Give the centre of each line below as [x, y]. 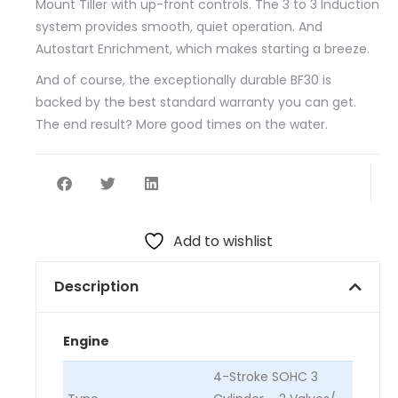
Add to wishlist [223, 241]
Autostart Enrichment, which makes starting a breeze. [203, 48]
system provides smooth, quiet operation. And [179, 26]
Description [96, 286]
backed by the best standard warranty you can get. [196, 102]
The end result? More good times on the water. [182, 124]
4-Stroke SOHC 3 [266, 376]
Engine [86, 341]
